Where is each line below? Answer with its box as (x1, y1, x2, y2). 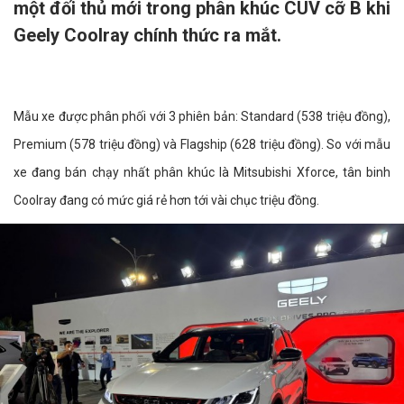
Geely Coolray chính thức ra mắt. (14, 24, 281, 46)
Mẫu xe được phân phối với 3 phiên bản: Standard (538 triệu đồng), (14, 109, 390, 124)
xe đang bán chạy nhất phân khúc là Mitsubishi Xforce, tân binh (14, 165, 390, 179)
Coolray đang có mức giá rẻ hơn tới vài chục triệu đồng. (14, 193, 319, 207)
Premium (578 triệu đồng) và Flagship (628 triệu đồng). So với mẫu (14, 137, 390, 151)
